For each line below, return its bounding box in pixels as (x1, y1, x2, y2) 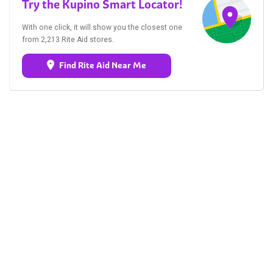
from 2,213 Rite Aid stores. (22, 35, 114, 44)
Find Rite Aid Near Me (59, 59, 146, 71)
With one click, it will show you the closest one (22, 23, 182, 32)
